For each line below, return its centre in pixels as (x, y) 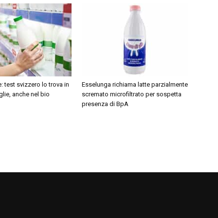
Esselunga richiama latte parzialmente (135, 85)
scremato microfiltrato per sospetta (132, 94)
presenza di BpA (105, 104)
